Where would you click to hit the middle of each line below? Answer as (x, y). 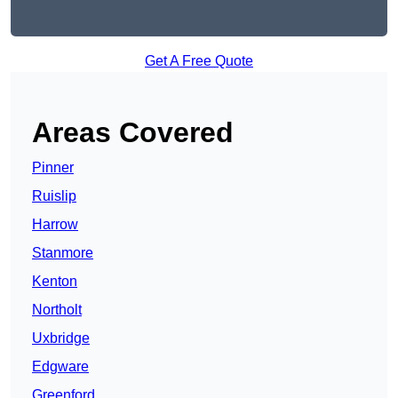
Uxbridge (61, 338)
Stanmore (63, 253)
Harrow (55, 225)
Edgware (60, 367)
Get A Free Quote (199, 61)
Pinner (53, 168)
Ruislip (54, 196)
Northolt (57, 310)
